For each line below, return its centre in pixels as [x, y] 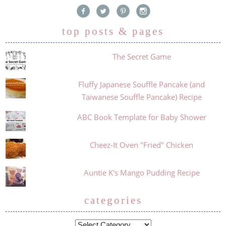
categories [113, 201]
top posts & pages [113, 32]
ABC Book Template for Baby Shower [142, 117]
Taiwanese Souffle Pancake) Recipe [142, 97]
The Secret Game [142, 57]
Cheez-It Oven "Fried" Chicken [142, 145]
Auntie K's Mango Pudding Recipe [142, 173]
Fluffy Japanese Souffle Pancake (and [142, 84]
